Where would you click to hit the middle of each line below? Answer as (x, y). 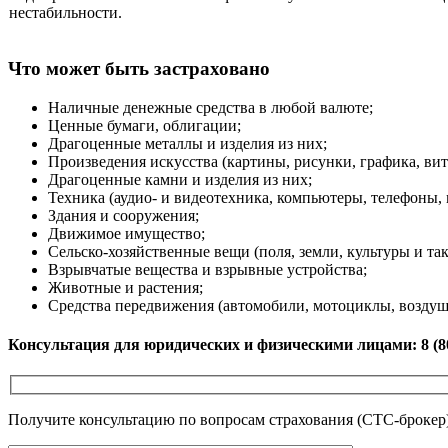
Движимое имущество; (126, 233)
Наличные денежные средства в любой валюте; (210, 107)
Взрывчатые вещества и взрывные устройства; (207, 269)
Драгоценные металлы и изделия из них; (187, 143)
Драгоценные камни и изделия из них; (180, 179)
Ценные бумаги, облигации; (144, 125)
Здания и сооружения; (123, 215)
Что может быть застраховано (139, 68)
